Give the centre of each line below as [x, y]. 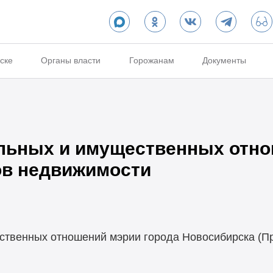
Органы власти [71, 61]
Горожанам [151, 61]
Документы [225, 61]
